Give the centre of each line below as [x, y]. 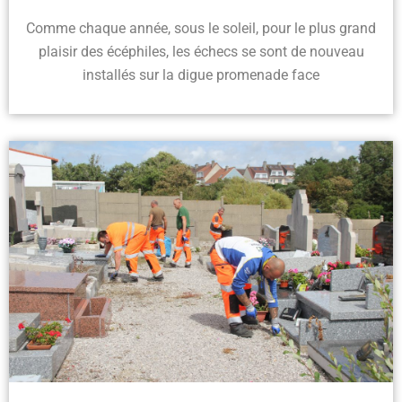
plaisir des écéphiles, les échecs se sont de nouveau [201, 51]
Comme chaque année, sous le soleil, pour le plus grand [201, 28]
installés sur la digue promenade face [201, 74]
